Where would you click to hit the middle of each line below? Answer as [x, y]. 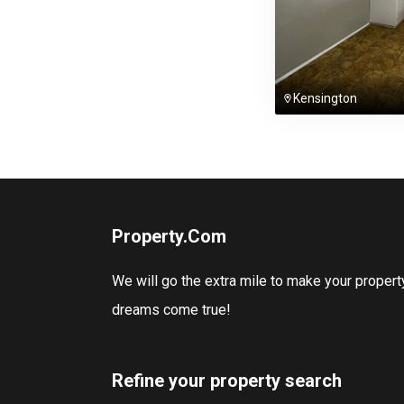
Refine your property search [227, 381]
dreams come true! [171, 310]
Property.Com [169, 236]
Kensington [325, 98]
